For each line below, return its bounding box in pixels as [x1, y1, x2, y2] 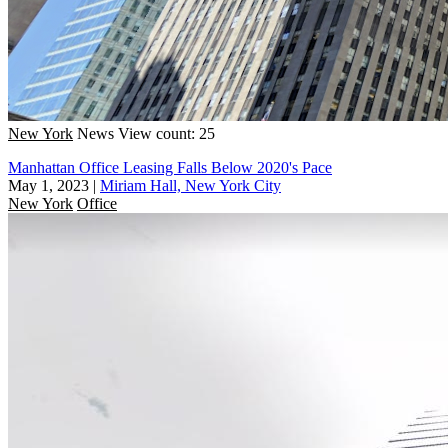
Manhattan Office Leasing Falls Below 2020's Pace [8, 158, 332, 176]
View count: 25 [118, 124, 215, 142]
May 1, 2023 [8, 176, 89, 194]
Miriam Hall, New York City [100, 176, 281, 194]
